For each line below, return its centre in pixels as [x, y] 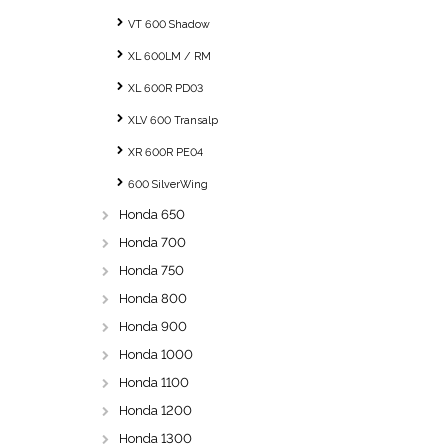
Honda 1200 [155, 410]
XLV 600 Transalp [173, 120]
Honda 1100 [154, 382]
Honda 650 [152, 214]
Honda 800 [153, 298]
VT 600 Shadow [169, 24]
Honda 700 [152, 242]
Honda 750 [151, 270]
